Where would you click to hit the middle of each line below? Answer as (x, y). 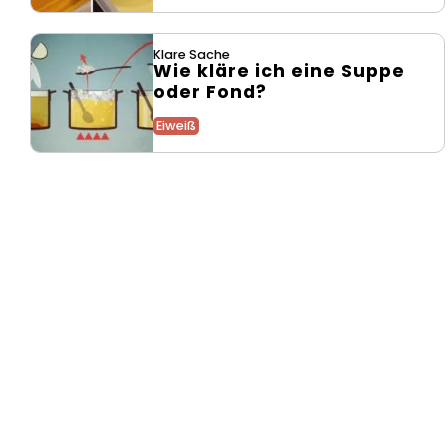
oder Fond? (210, 91)
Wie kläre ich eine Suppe (279, 70)
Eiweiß (176, 125)
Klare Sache (192, 54)
